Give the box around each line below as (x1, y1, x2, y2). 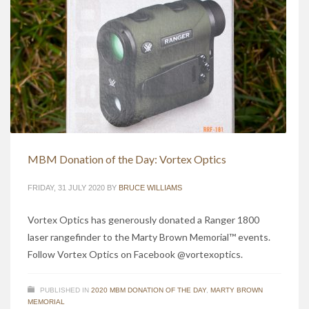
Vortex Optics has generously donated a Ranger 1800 (28, 214, 259, 226)
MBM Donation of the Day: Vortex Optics (28, 152, 226, 166)
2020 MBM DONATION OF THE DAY (91, 286, 206, 295)
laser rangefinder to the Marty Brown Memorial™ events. (28, 231, 270, 243)
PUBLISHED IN (40, 286, 89, 295)
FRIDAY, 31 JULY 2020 (28, 183, 105, 192)
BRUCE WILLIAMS (119, 183, 182, 192)
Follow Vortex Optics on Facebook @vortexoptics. (28, 248, 243, 261)
